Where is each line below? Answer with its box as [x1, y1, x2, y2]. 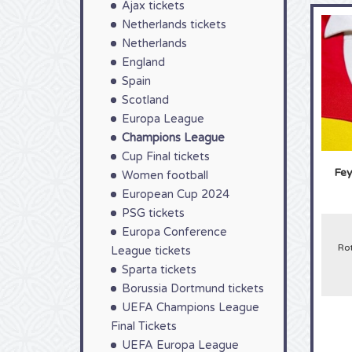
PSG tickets [122, 207, 185, 220]
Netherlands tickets [122, 18, 226, 31]
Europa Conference [122, 225, 227, 239]
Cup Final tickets [122, 150, 210, 163]
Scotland [122, 93, 169, 107]
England [122, 56, 165, 69]
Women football [122, 169, 208, 182]
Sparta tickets [122, 263, 196, 277]
